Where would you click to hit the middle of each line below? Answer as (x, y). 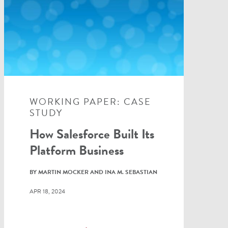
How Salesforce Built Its (92, 134)
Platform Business (76, 150)
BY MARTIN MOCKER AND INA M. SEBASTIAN (93, 172)
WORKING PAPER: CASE (90, 101)
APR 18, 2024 (47, 191)
